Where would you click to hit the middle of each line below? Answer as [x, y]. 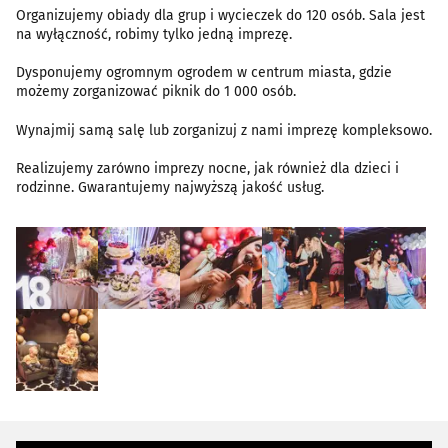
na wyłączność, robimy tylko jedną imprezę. [154, 34]
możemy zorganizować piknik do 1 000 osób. [156, 92]
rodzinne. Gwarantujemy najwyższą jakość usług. [170, 188]
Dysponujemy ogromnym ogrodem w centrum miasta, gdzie [204, 73]
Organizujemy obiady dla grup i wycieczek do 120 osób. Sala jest [220, 15]
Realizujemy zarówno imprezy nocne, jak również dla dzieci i [207, 169]
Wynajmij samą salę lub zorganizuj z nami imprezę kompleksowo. [224, 130]
